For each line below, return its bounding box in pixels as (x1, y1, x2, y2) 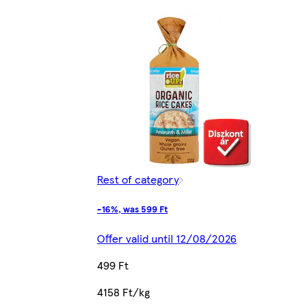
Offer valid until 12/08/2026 (97, 230, 237, 247)
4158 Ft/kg (97, 284, 151, 300)
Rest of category (97, 171, 179, 188)
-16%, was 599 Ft (97, 202, 168, 216)
